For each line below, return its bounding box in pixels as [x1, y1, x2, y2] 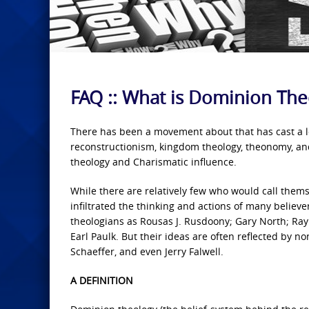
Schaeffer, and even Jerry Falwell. [70, 245, 223, 259]
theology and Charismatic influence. [70, 155, 237, 169]
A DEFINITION [70, 274, 133, 288]
